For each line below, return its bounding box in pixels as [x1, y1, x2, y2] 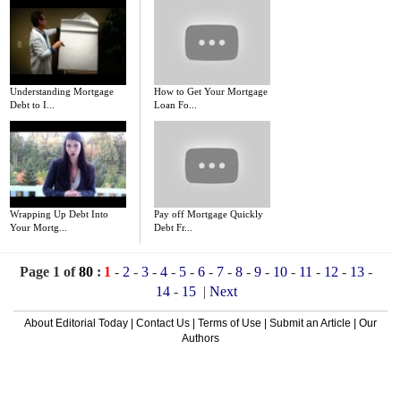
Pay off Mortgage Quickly [154, 209, 263, 219]
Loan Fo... [154, 98, 197, 110]
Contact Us [136, 317, 190, 329]
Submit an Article [269, 317, 351, 329]
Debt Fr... [154, 222, 192, 233]
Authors [182, 332, 219, 345]
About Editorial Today [24, 317, 128, 329]
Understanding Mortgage [10, 85, 114, 97]
